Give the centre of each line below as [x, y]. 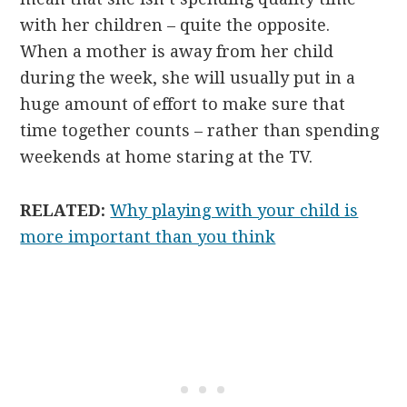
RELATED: [65, 210]
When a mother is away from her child [177, 51]
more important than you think [148, 236]
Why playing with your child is [234, 210]
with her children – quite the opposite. [178, 25]
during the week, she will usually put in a [188, 77]
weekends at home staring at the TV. [167, 156]
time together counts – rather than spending [200, 130]
